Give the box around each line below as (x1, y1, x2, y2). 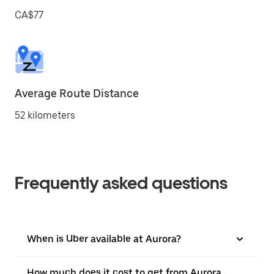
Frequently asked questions (15, 172, 228, 193)
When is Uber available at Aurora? (27, 233, 181, 245)
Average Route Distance (15, 87, 139, 100)
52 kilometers (15, 109, 75, 121)
